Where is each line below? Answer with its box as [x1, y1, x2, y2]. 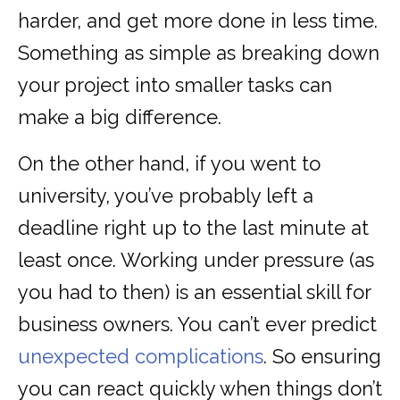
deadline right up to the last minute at [18, 216, 369, 240]
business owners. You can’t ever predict [18, 312, 377, 337]
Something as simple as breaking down [18, 41, 379, 65]
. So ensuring [263, 345, 381, 369]
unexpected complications [18, 345, 263, 369]
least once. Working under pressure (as [18, 248, 374, 272]
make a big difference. [18, 105, 221, 129]
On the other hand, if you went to [18, 152, 321, 176]
